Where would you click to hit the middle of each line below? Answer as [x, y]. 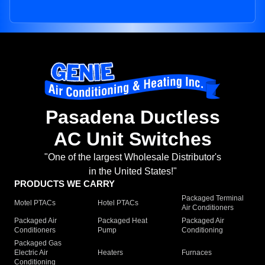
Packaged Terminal [212, 198]
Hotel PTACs [118, 203]
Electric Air [31, 253]
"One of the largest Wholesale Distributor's [132, 157]
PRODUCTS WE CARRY [64, 184]
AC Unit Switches [132, 139]
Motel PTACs [35, 203]
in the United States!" [132, 172]
